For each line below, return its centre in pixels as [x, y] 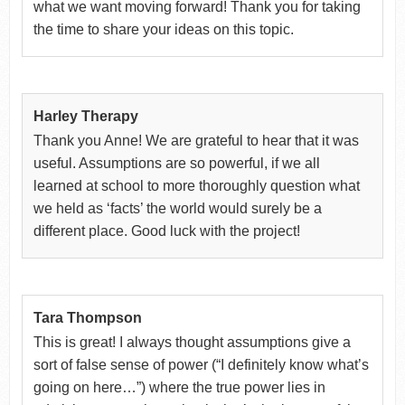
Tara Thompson [87, 317]
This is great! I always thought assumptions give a [192, 342]
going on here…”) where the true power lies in [179, 387]
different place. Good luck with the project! [166, 231]
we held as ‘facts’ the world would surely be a [177, 208]
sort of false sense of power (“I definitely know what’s [201, 364]
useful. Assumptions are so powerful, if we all [176, 163]
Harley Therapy [85, 116]
